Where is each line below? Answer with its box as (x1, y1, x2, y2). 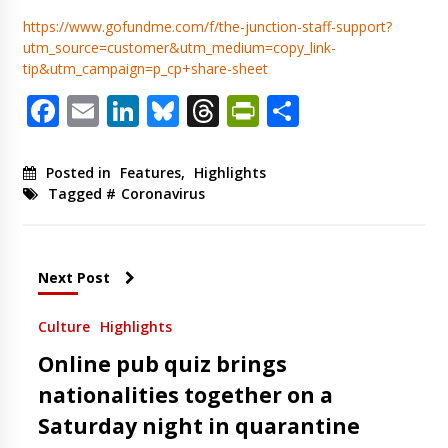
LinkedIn (138, 88, 268, 132)
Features (119, 162, 181, 182)
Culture (37, 316, 90, 336)
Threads (218, 88, 341, 132)
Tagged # (47, 183, 116, 203)
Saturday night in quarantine (37, 411, 360, 440)
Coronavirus (120, 183, 205, 203)
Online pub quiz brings (37, 349, 287, 378)
